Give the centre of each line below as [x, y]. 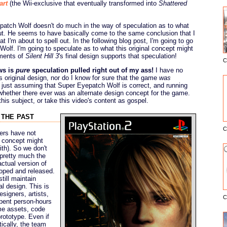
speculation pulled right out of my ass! [92, 70]
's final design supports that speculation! [118, 56]
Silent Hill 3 [42, 56]
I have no [168, 70]
